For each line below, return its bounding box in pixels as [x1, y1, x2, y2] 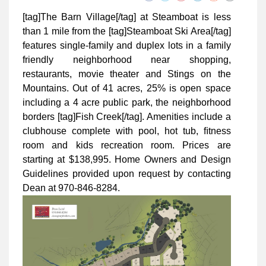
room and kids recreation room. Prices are [23, 140, 231, 150]
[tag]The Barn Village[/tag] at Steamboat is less [23, 11, 231, 22]
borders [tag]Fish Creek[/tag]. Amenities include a [23, 111, 231, 122]
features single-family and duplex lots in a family [23, 40, 231, 50]
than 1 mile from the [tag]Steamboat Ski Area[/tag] [23, 26, 231, 36]
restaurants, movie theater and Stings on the [23, 68, 231, 79]
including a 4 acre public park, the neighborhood [23, 97, 231, 107]
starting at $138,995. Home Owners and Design [23, 154, 231, 164]
